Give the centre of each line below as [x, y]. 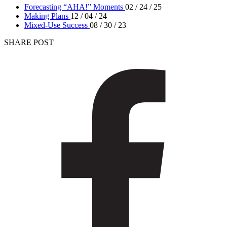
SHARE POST [29, 43]
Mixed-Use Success [56, 25]
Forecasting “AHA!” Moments [74, 7]
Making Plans [46, 16]
